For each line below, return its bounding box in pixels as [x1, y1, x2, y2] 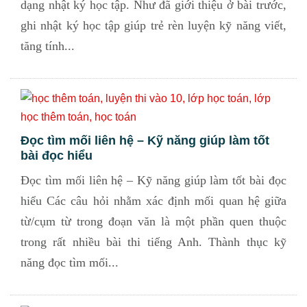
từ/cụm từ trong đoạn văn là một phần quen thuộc [21, 214, 286, 228]
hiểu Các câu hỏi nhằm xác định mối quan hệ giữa [21, 194, 286, 208]
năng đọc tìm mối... [21, 256, 119, 269]
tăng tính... [21, 39, 75, 53]
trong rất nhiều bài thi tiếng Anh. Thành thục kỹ [21, 235, 286, 249]
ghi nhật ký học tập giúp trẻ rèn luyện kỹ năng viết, [21, 19, 286, 32]
